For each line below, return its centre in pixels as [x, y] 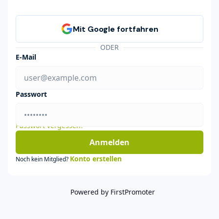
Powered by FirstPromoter [112, 192]
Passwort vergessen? [50, 125]
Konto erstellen [96, 158]
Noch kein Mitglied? [43, 159]
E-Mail [26, 57]
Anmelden [109, 142]
